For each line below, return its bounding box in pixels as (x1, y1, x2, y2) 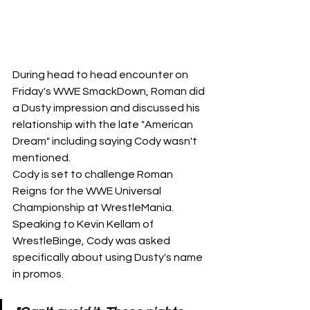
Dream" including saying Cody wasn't (12, 135, 199, 147)
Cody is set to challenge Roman (12, 168, 175, 180)
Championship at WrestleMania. (12, 201, 176, 213)
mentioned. (12, 152, 71, 163)
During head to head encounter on (12, 69, 190, 80)
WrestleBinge (12, 235, 82, 246)
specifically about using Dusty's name (12, 251, 205, 263)
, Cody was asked (82, 235, 172, 246)
